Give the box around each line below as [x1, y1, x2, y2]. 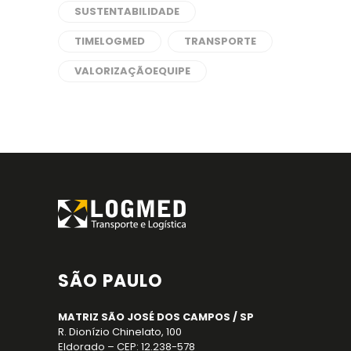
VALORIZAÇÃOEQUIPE [74, 63, 190, 78]
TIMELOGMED [74, 33, 145, 49]
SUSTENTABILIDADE [74, 3, 179, 19]
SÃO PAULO [58, 268, 163, 293]
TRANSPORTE [184, 33, 256, 49]
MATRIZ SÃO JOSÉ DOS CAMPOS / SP [58, 309, 254, 324]
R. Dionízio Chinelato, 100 [58, 324, 182, 339]
